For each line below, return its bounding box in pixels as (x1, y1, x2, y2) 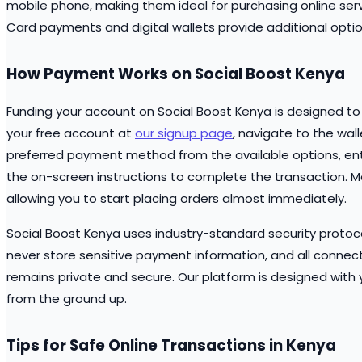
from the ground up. (6, 290, 127, 308)
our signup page (135, 124, 233, 142)
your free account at (6, 124, 135, 142)
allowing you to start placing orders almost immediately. (6, 190, 347, 208)
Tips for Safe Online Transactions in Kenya (6, 335, 336, 356)
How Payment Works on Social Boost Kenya (6, 64, 345, 85)
